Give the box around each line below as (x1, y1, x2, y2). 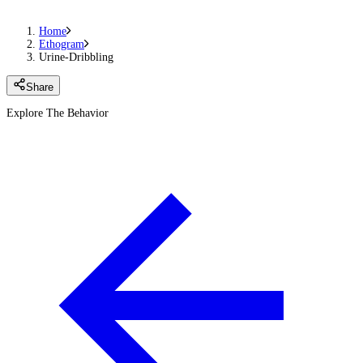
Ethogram (39, 38, 84, 51)
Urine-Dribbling (39, 51, 113, 64)
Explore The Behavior (6, 106, 109, 119)
